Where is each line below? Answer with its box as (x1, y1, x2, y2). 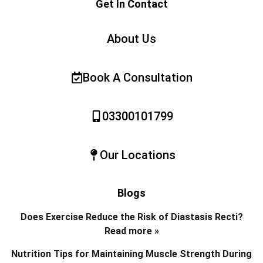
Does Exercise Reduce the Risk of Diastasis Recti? (20, 211, 243, 222)
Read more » (104, 225, 159, 237)
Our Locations (99, 147, 176, 162)
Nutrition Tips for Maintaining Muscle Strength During (11, 248, 252, 259)
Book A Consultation (82, 70, 193, 85)
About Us (107, 31, 156, 46)
